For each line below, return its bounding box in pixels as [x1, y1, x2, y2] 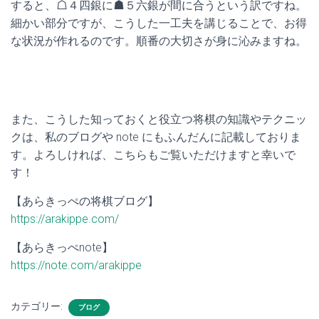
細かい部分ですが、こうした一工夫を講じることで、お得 [11, 16, 307, 30]
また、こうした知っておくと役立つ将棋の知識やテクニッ [11, 113, 307, 126]
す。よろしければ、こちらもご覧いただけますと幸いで [11, 148, 296, 162]
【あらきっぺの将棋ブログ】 [11, 194, 159, 208]
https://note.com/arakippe [11, 258, 142, 272]
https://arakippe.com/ [11, 212, 119, 226]
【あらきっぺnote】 [11, 241, 113, 254]
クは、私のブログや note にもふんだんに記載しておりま [11, 130, 301, 144]
